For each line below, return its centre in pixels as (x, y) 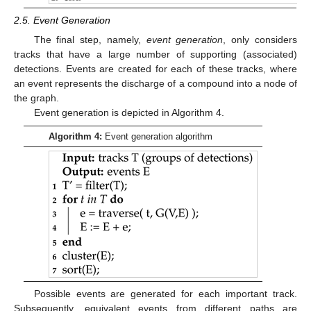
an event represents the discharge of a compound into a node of (155, 84)
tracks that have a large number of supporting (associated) (155, 54)
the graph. (36, 98)
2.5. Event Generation (62, 20)
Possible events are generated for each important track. (165, 293)
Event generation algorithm (157, 136)
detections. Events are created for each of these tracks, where (155, 69)
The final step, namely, (90, 40)
